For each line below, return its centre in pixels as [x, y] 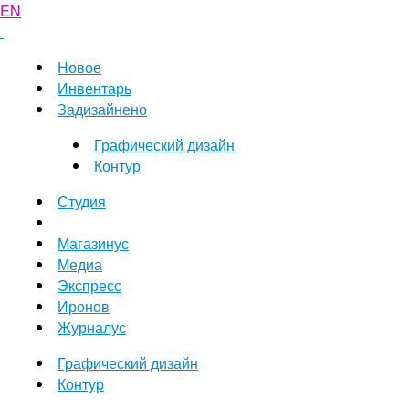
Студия [82, 201]
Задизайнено [102, 109]
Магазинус [93, 243]
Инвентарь [94, 88]
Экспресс [89, 285]
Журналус [92, 327]
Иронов [84, 306]
